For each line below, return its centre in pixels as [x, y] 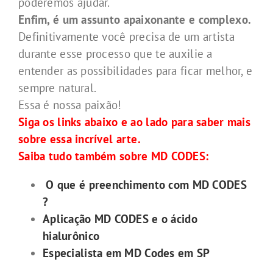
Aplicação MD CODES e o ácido [120, 218]
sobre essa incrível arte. [80, 139]
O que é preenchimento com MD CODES [145, 184]
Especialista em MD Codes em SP [128, 253]
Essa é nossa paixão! [70, 105]
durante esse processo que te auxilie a [115, 54]
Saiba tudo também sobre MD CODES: [114, 156]
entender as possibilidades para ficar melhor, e [136, 71]
